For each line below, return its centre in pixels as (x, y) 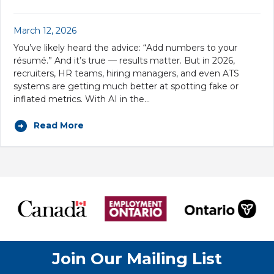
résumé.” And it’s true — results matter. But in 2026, (124, 60)
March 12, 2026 (45, 30)
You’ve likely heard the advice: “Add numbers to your (125, 47)
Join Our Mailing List (137, 259)
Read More (58, 126)
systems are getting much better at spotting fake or (126, 86)
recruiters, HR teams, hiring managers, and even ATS (126, 73)
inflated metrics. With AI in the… (82, 99)
